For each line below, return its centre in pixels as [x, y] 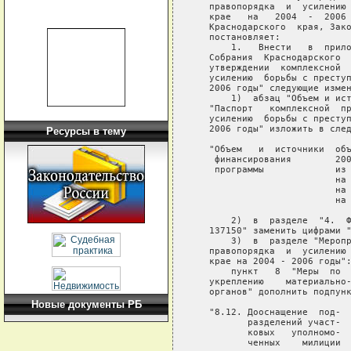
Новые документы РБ [86, 304]
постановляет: [237, 37]
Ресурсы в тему [86, 131]
